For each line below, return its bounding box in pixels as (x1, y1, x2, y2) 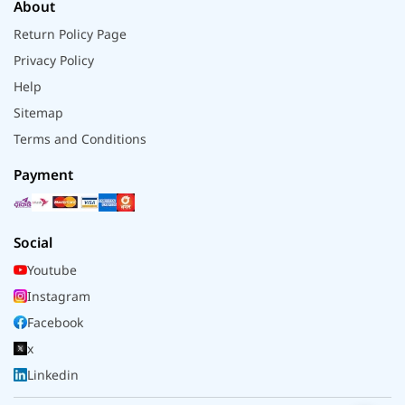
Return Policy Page (14, 24, 127, 42)
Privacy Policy (14, 51, 94, 69)
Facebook (27, 313, 83, 331)
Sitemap (14, 103, 63, 121)
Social (14, 232, 52, 252)
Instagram (27, 287, 90, 305)
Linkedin (27, 365, 79, 383)
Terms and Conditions (14, 129, 146, 147)
